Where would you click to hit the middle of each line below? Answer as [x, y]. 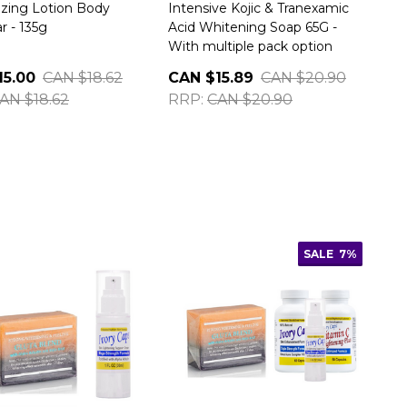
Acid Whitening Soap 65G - [253, 27]
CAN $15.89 [211, 78]
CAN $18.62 [83, 78]
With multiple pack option [250, 46]
